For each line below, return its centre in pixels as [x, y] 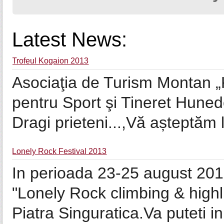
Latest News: [70, 39]
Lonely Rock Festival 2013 [59, 151]
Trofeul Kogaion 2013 [50, 61]
